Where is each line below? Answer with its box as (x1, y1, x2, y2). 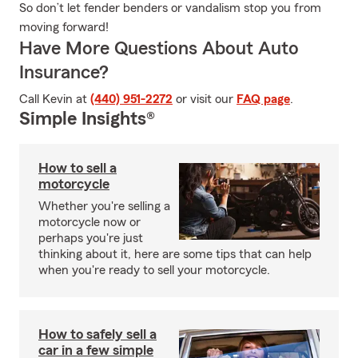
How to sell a (38, 161, 117, 175)
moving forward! (19, 21, 109, 34)
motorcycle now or (38, 216, 141, 229)
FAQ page (237, 93, 290, 105)
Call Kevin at (19, 93, 90, 105)
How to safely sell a (38, 327, 157, 341)
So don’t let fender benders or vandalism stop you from (19, 2, 321, 14)
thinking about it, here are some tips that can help (38, 248, 312, 261)
